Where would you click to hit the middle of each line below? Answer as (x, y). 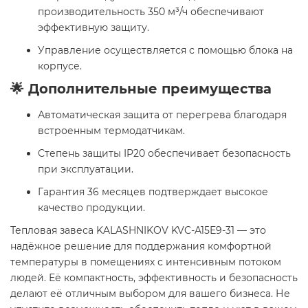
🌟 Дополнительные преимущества (141, 89)
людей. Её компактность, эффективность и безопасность (154, 278)
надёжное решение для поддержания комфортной (141, 246)
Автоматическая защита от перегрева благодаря (162, 115)
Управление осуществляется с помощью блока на (165, 51)
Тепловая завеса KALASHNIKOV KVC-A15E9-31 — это (138, 231)
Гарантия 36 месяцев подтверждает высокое (153, 192)
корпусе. (61, 66)
